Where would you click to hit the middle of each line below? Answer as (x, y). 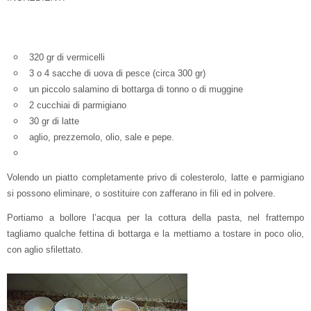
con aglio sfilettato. (45, 250)
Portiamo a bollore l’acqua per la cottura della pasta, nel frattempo (155, 218)
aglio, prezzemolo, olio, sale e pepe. (102, 137)
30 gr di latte (54, 121)
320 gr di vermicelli (67, 58)
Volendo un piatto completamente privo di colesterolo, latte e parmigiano (155, 177)
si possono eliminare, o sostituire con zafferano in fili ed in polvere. (141, 193)
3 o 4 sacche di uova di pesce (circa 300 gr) (117, 74)
